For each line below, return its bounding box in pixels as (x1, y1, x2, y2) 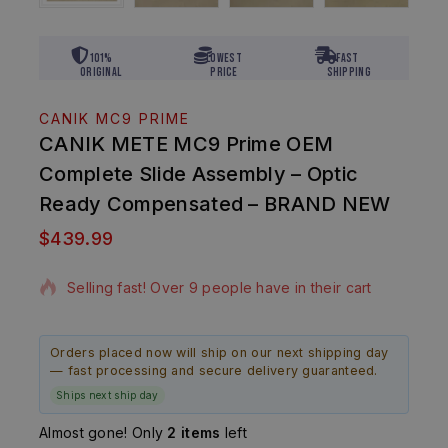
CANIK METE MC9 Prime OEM (39, 132, 334, 157)
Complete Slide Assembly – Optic (39, 162, 359, 187)
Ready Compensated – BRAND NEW (39, 192, 391, 217)
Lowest (206, 51, 242, 67)
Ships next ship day (56, 389, 159, 402)
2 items (167, 424, 221, 442)
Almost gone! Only (39, 424, 168, 442)
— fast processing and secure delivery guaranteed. (50, 363, 378, 379)
